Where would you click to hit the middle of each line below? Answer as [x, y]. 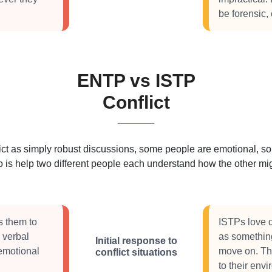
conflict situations [136, 252]
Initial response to [136, 241]
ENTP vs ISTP [136, 80]
